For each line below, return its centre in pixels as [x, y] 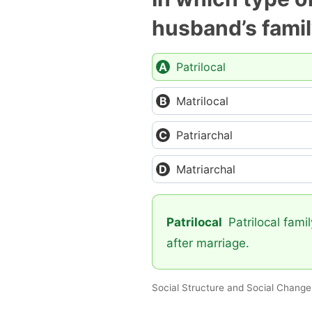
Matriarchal [206, 169]
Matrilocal [202, 101]
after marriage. [208, 243]
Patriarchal [204, 135]
